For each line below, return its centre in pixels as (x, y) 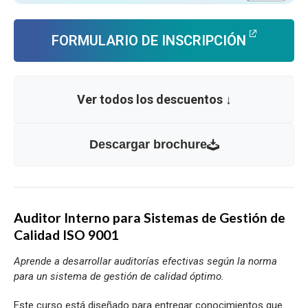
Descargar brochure (148, 144)
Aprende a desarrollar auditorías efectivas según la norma (145, 261)
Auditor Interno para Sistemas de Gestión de (150, 217)
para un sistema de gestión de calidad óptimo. (119, 276)
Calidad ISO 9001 (66, 234)
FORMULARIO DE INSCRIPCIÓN (149, 40)
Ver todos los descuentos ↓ (154, 99)
